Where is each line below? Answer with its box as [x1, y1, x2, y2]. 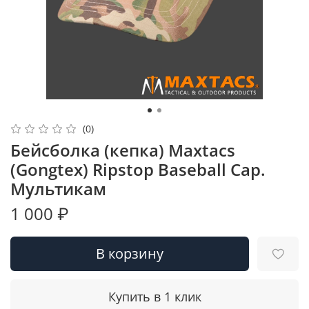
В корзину [96, 243, 163, 263]
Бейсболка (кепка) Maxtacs [10, 138, 235, 161]
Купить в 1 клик [108, 288, 201, 305]
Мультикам [10, 177, 106, 200]
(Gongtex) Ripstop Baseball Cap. [10, 157, 266, 181]
